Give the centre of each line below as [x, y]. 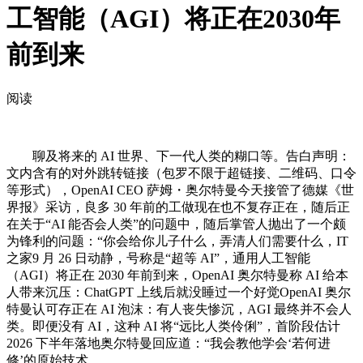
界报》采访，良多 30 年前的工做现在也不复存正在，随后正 [178, 207]
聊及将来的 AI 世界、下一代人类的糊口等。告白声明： [179, 156]
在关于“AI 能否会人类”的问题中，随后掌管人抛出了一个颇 [176, 224]
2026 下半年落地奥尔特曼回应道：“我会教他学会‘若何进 [169, 343]
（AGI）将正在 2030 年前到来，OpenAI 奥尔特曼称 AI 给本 [177, 275]
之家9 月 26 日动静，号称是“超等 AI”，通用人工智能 [158, 258]
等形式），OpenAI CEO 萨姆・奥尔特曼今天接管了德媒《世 [180, 190]
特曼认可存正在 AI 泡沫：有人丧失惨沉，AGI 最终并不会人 [179, 309]
